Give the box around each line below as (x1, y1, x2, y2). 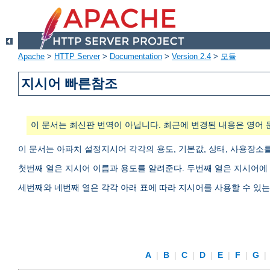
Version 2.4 (172, 52, 211, 61)
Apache (18, 52, 45, 61)
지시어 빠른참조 (21, 76, 118, 92)
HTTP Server (54, 52, 100, 61)
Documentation (110, 52, 162, 61)
